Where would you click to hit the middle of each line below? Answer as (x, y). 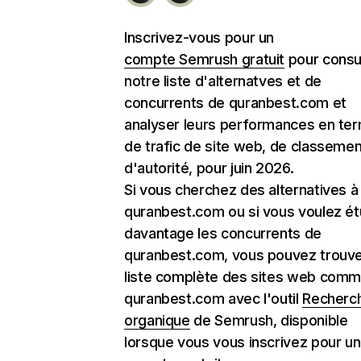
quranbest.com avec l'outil (214, 299)
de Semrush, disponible (269, 320)
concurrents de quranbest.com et (235, 103)
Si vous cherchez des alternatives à (241, 190)
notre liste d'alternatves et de (223, 81)
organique (157, 320)
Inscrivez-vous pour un (199, 37)
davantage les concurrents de (223, 233)
